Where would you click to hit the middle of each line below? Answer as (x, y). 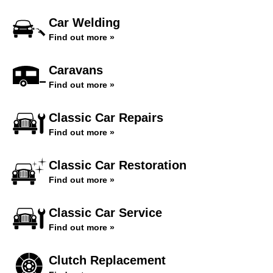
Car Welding (84, 23)
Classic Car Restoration (118, 165)
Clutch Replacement (107, 260)
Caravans (76, 70)
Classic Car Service (105, 213)
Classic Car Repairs (106, 118)
